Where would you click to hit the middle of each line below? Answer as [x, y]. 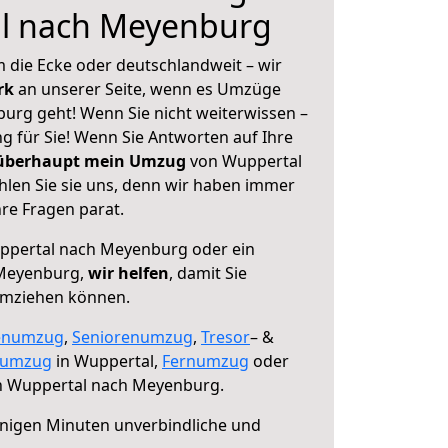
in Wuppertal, [107, 361]
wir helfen [128, 273]
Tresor [225, 337]
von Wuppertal [244, 161]
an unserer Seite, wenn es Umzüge [149, 89]
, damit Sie [208, 273]
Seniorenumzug [132, 337]
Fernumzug [205, 361]
